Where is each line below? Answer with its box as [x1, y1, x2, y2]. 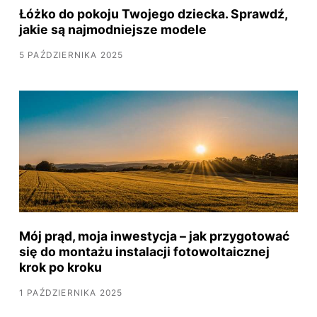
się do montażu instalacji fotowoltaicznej [18, 244, 270, 260]
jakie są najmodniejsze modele [18, 22, 207, 38]
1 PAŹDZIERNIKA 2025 [18, 287, 123, 298]
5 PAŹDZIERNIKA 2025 [18, 49, 124, 60]
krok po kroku [18, 260, 102, 275]
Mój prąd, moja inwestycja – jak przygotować [18, 229, 289, 244]
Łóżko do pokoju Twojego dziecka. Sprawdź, [18, 6, 287, 22]
